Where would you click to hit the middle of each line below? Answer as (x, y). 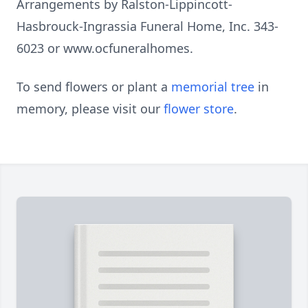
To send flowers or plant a (94, 87)
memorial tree (213, 87)
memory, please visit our (90, 109)
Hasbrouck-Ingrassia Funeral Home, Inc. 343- (147, 26)
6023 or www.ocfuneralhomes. (105, 48)
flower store (199, 109)
